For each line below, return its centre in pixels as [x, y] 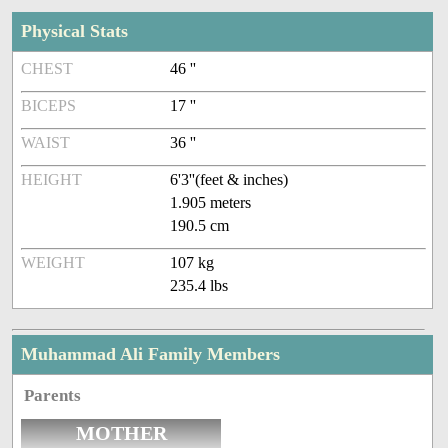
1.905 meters [211, 203]
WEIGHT [53, 263]
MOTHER [121, 433]
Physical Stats [75, 31]
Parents [53, 396]
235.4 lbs [199, 286]
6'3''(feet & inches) [229, 180]
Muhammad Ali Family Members [151, 354]
